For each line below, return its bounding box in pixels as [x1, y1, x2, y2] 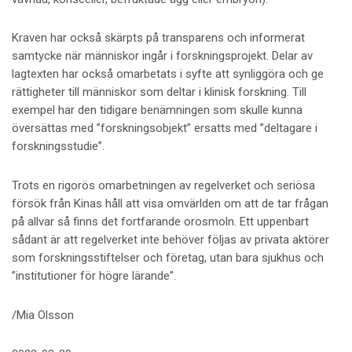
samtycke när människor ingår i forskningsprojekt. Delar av [11, 49, 313, 64]
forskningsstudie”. [11, 139, 104, 154]
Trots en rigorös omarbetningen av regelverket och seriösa [11, 178, 315, 193]
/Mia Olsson [11, 307, 74, 322]
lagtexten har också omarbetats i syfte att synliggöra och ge [11, 67, 324, 82]
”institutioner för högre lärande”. [11, 269, 176, 284]
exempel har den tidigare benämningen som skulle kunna [11, 103, 302, 118]
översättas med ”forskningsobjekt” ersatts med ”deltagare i [11, 121, 317, 136]
